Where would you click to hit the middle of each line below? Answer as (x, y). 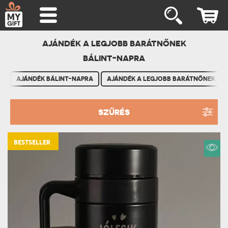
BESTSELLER (32, 143)
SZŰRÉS (114, 112)
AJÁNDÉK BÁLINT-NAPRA (55, 79)
